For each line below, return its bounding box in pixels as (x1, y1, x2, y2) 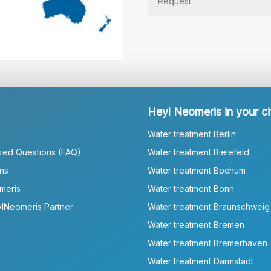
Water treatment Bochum (147, 165, 246, 175)
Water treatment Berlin (147, 128, 236, 139)
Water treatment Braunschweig (147, 201, 270, 212)
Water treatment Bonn (147, 183, 234, 194)
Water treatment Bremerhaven (147, 237, 267, 248)
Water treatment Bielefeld (147, 146, 249, 157)
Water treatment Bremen (147, 219, 244, 230)
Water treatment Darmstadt (147, 255, 253, 266)
